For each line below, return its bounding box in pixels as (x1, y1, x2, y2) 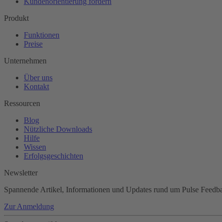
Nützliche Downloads (24, 125, 92, 134)
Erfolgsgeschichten (24, 152, 83, 161)
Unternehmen (4, 56, 47, 65)
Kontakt (24, 82, 49, 91)
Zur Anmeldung (4, 202, 54, 211)
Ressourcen (4, 99, 40, 108)
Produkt (4, 14, 29, 23)
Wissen (24, 143, 46, 152)
